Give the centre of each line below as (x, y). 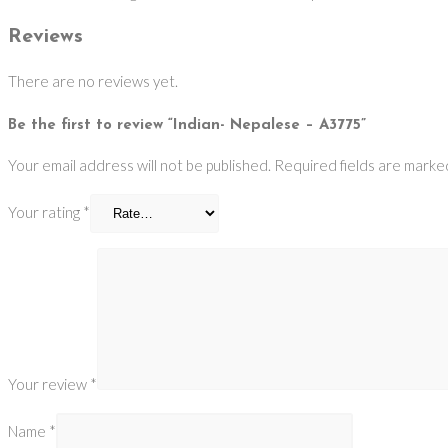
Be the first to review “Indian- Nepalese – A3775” (187, 125)
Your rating (45, 211)
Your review (49, 383)
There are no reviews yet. (93, 80)
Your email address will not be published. (139, 164)
